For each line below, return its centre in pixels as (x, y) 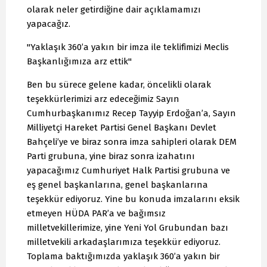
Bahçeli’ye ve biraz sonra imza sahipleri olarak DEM (132, 142)
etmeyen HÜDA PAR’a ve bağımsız (96, 214)
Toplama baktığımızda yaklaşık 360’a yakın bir (123, 257)
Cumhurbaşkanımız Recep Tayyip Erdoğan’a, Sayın (131, 114)
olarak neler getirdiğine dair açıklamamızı (114, 10)
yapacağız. (49, 24)
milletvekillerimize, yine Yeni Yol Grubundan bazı (128, 228)
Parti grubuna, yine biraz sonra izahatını (111, 156)
